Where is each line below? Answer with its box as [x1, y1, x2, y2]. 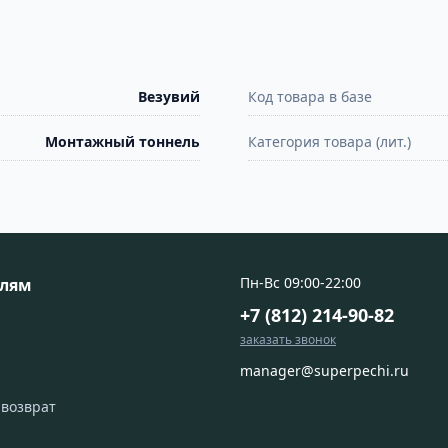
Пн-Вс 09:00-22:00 [240, 273, 361, 293]
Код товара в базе [248, 87, 372, 107]
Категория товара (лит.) [248, 132, 411, 152]
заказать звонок [240, 331, 336, 349]
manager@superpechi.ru [240, 361, 409, 381]
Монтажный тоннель [45, 132, 200, 152]
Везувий [138, 87, 200, 107]
